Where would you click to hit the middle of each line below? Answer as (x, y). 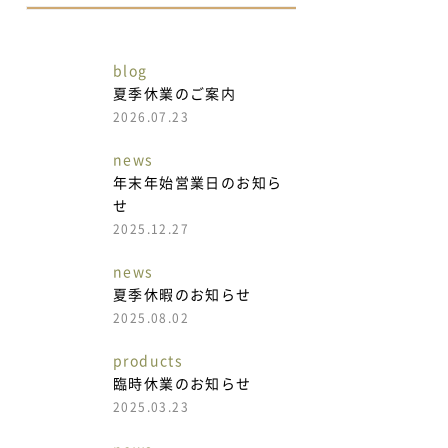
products (148, 361)
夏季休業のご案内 (175, 94)
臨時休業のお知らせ (182, 384)
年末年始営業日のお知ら (198, 183)
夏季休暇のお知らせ (182, 295)
